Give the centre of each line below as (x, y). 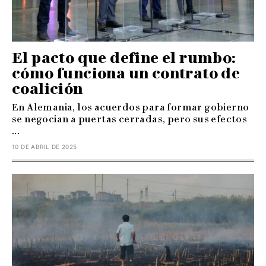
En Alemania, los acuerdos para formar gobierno (131, 107)
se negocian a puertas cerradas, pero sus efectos (130, 119)
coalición (47, 88)
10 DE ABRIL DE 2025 (45, 146)
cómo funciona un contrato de (126, 73)
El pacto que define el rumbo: (124, 58)
